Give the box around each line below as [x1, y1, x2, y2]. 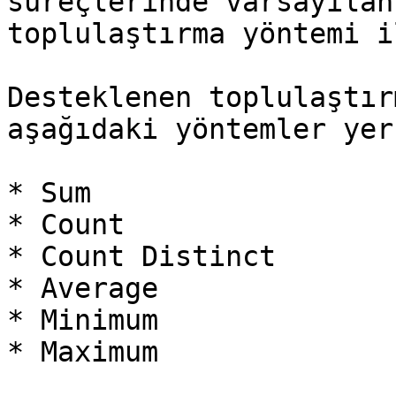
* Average [7, 272, 158, 304]
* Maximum [7, 336, 158, 368]
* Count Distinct [7, 240, 276, 272]
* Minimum [7, 304, 158, 336]
